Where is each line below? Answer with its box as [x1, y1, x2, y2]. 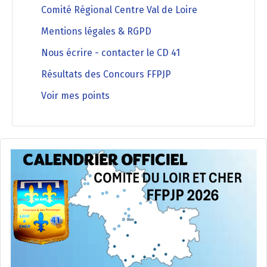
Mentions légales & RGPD [41, 25, 151, 37]
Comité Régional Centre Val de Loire [41, 4, 197, 15]
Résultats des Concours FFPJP [41, 68, 171, 80]
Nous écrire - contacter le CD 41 [41, 46, 180, 58]
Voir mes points [41, 89, 110, 101]
